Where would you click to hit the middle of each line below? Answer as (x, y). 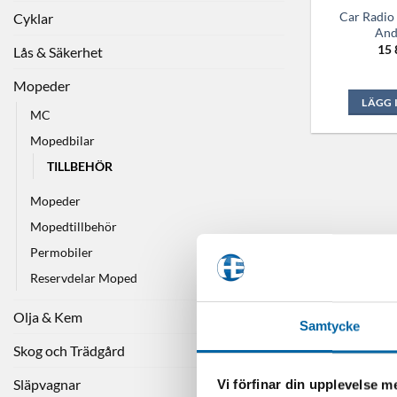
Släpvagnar (47, 384)
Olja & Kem (48, 316)
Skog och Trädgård (69, 350)
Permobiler (62, 252)
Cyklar (33, 18)
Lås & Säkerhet (58, 51)
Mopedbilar (62, 140)
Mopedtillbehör (74, 226)
